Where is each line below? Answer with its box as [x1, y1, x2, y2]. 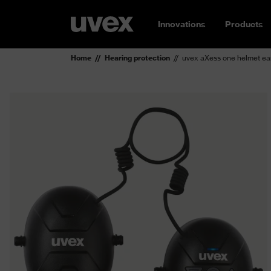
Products [225, 19, 263, 30]
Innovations [158, 19, 206, 30]
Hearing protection [105, 53, 170, 62]
